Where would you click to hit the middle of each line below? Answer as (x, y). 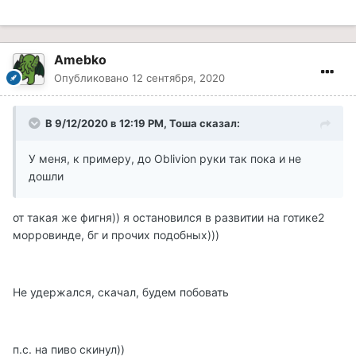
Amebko (80, 60)
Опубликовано (93, 78)
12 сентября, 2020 (178, 78)
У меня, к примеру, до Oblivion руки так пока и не (165, 159)
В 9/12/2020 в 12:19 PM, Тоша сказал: (143, 124)
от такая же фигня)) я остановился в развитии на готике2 (168, 218)
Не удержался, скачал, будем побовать (121, 292)
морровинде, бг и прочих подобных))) (116, 235)
